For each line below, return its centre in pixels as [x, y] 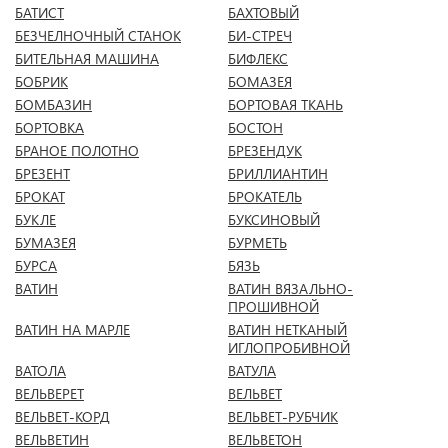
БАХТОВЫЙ [263, 12]
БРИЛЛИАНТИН [278, 173]
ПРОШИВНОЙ [273, 306]
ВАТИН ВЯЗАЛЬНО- [290, 288]
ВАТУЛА [252, 370]
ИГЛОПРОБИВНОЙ [289, 347]
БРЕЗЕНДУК [265, 150]
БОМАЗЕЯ [260, 81]
